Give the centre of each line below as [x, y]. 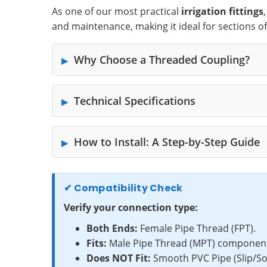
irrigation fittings [222, 11]
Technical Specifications [135, 100]
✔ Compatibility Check [123, 188]
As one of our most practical [117, 11]
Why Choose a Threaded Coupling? [162, 59]
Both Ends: [112, 228]
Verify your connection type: [131, 207]
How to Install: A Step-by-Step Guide [167, 142]
